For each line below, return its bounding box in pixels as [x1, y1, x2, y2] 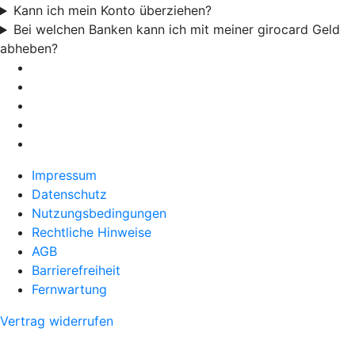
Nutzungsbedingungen [32, 205, 166, 222]
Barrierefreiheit [32, 262, 120, 279]
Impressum [32, 167, 97, 184]
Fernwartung [32, 281, 107, 298]
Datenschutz [32, 186, 107, 203]
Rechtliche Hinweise [32, 224, 151, 241]
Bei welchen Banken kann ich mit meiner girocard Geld [13, 21, 340, 38]
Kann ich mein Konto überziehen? [13, 2, 212, 19]
